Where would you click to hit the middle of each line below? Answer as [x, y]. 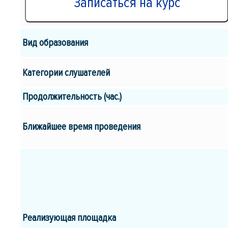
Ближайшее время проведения [82, 126]
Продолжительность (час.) [72, 96]
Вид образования [55, 42]
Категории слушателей [66, 73]
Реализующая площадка [69, 218]
